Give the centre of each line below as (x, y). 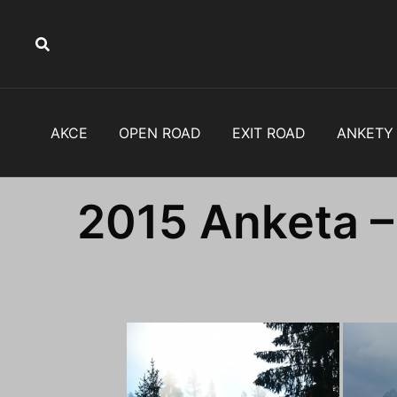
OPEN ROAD (160, 132)
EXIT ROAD (269, 132)
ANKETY (365, 132)
